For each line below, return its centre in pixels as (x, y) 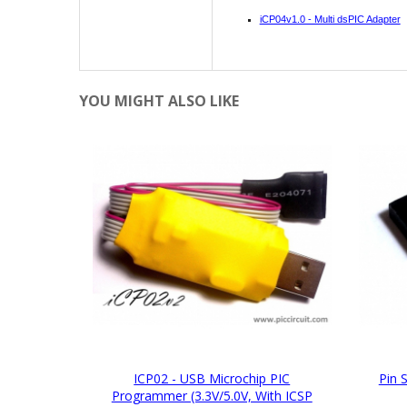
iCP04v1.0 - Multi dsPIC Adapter (330, 20)
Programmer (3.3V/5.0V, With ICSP (212, 395)
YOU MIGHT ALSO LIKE (159, 101)
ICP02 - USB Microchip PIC (212, 378)
